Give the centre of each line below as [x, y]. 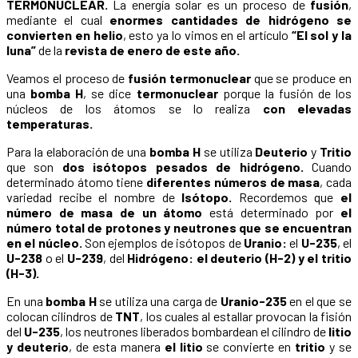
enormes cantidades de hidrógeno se [231, 20]
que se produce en [301, 78]
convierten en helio [65, 35]
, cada [336, 182]
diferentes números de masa [233, 182]
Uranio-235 [253, 301]
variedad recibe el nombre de [94, 197]
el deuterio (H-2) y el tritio [274, 258]
